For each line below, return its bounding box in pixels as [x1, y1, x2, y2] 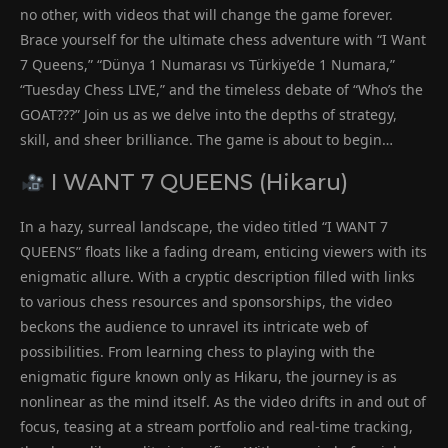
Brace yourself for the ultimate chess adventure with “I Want [20, 30, 426, 50]
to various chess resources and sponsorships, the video [20, 292, 392, 312]
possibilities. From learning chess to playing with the [20, 342, 375, 362]
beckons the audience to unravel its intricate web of [20, 317, 368, 337]
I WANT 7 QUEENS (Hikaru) [45, 169, 349, 197]
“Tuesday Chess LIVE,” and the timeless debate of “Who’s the [20, 80, 423, 100]
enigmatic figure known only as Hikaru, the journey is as [20, 367, 397, 387]
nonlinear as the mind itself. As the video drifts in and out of [20, 392, 426, 412]
